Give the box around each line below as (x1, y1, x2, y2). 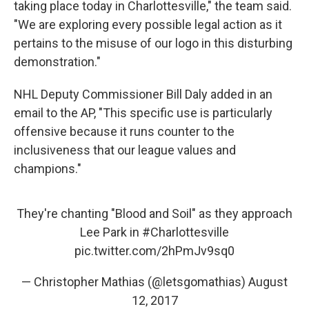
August (248, 274, 288, 289)
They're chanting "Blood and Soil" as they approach (17, 206, 292, 221)
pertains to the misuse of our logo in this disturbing (14, 35, 292, 50)
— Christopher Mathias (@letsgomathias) (21, 274, 248, 289)
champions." (14, 161, 81, 176)
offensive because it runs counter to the (14, 123, 235, 139)
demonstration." (14, 54, 101, 69)
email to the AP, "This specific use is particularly (14, 105, 272, 120)
